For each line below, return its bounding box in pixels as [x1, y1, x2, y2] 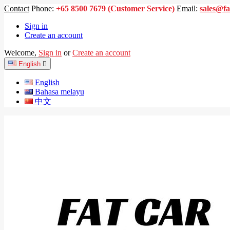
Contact [4, 4, 29, 13]
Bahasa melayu [35, 87, 84, 96]
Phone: [31, 4, 54, 13]
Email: [177, 4, 198, 13]
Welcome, [4, 48, 36, 57]
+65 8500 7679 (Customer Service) [56, 4, 175, 13]
